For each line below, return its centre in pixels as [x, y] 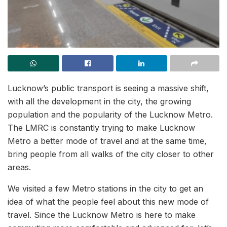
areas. [19, 167]
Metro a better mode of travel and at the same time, [107, 141]
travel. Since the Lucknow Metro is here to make [102, 215]
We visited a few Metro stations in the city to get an [105, 188]
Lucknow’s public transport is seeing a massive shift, [108, 88]
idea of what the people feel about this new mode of [108, 201]
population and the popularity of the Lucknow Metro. [110, 114]
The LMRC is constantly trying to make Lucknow [101, 127]
